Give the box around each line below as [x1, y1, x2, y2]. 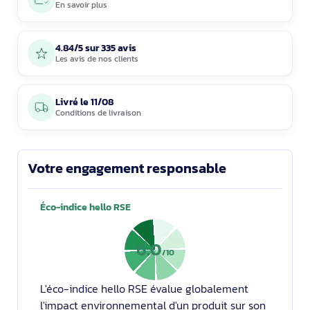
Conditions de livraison [55, 107, 141, 119]
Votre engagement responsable [28, 158, 226, 179]
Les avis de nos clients [55, 53, 138, 65]
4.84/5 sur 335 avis [55, 41, 136, 55]
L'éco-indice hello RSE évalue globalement [40, 280, 248, 297]
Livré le [55, 95, 91, 109]
